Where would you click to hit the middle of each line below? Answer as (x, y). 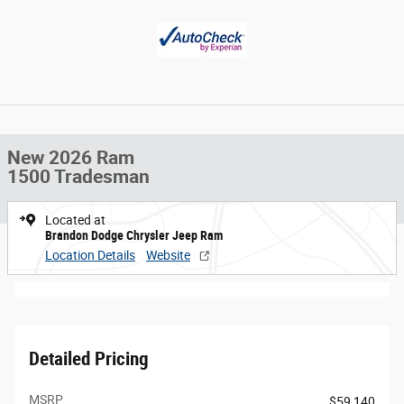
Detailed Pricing (89, 359)
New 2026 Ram (71, 158)
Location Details (90, 255)
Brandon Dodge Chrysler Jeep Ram (134, 235)
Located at (75, 220)
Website (168, 255)
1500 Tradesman (78, 177)
